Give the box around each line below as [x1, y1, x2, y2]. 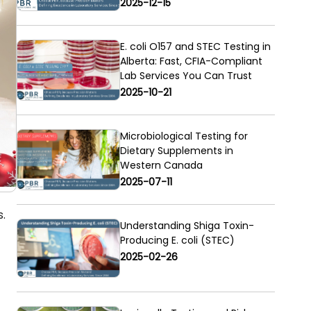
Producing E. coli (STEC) [119, 233, 235, 248]
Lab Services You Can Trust [119, 69, 252, 83]
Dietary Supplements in [119, 144, 233, 158]
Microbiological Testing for [119, 129, 248, 144]
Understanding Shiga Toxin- [119, 219, 254, 233]
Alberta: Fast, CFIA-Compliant [119, 54, 262, 69]
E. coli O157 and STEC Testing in [119, 40, 271, 54]
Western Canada [119, 158, 203, 173]
